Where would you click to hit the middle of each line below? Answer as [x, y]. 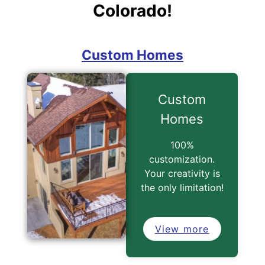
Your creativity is [182, 173]
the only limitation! [182, 187]
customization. [182, 159]
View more [182, 229]
